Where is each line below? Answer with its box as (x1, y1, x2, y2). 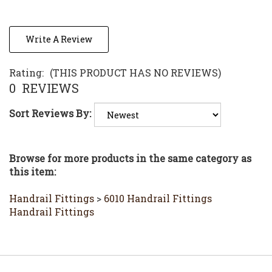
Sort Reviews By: (9, 97, 91, 110)
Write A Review (25, 23, 92, 35)
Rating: (9, 55, 44, 69)
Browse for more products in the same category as (9, 141, 251, 154)
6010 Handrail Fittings (104, 181, 212, 194)
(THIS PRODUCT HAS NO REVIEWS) (50, 55, 221, 69)
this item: (9, 154, 56, 168)
